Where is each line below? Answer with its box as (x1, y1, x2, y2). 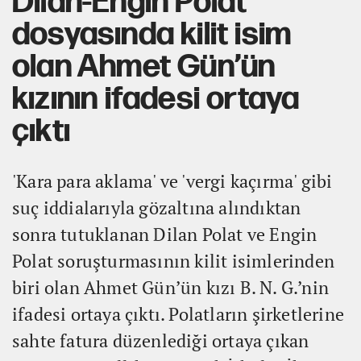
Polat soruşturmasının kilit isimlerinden (12, 248, 335, 272)
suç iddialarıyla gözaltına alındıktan (12, 195, 301, 219)
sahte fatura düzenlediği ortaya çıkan (12, 328, 309, 352)
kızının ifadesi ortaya (12, 79, 300, 118)
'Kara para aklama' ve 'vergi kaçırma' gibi (12, 168, 333, 193)
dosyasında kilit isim (12, 15, 292, 54)
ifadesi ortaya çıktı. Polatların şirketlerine (12, 301, 345, 326)
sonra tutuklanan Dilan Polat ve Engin (12, 222, 317, 246)
